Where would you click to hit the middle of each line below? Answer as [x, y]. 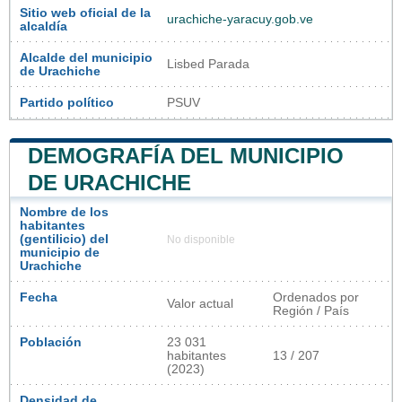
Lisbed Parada [208, 65]
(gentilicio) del [64, 240]
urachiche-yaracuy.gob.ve [240, 20]
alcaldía [44, 27]
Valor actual [200, 304]
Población [51, 343]
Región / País [311, 311]
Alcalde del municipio [86, 58]
